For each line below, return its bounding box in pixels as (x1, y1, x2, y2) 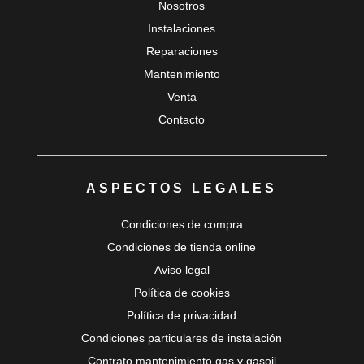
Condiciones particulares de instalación (81, 331, 283, 344)
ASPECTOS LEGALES (86, 180, 278, 195)
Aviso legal (154, 262, 210, 276)
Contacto (158, 113, 206, 127)
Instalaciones (148, 22, 216, 36)
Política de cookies (133, 285, 230, 299)
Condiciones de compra (120, 217, 243, 231)
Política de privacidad (127, 308, 237, 322)
